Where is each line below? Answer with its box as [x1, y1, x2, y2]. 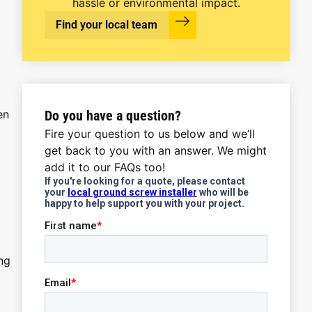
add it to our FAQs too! [45, 160, 165, 174]
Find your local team [56, 18, 157, 31]
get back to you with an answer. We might [45, 143, 267, 157]
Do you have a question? [45, 107, 181, 124]
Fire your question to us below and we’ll [45, 127, 255, 141]
